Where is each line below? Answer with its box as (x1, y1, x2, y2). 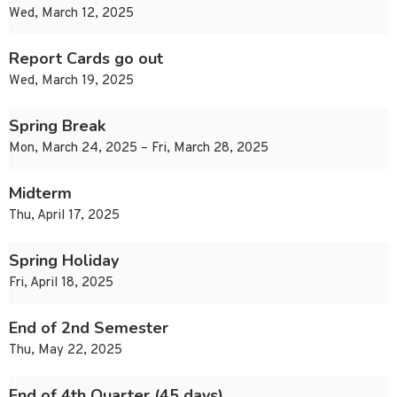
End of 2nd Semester (9, 317, 168, 339)
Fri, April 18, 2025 (9, 275, 113, 292)
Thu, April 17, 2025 (9, 207, 120, 225)
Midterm (9, 183, 72, 205)
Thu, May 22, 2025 (9, 342, 122, 360)
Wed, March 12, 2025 (9, 5, 134, 23)
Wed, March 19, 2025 (9, 73, 134, 90)
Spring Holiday (9, 250, 119, 272)
